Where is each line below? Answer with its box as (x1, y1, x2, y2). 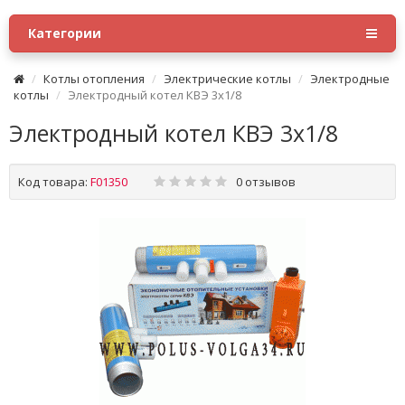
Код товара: (18, 174, 88, 190)
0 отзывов (236, 174, 296, 190)
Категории (28, 24, 101, 42)
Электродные (310, 71, 390, 87)
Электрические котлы (164, 71, 291, 87)
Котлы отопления (43, 71, 145, 87)
